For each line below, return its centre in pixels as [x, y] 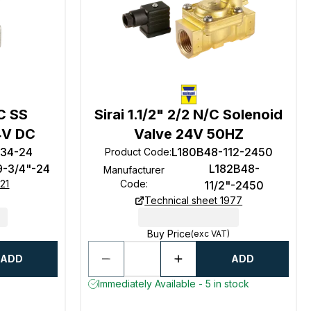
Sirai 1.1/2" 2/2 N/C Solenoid [189, 115]
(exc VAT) [211, 234]
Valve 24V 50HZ [188, 134]
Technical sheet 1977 [194, 200]
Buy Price [169, 234]
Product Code [137, 152]
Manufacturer [134, 170]
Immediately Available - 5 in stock [174, 284]
